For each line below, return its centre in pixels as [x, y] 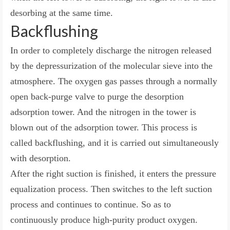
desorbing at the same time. [62, 13]
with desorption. [41, 158]
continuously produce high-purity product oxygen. [104, 219]
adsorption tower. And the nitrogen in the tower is [103, 112]
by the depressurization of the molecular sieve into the [111, 65]
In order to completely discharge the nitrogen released [111, 50]
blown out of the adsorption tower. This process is [104, 127]
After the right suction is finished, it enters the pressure [113, 173]
